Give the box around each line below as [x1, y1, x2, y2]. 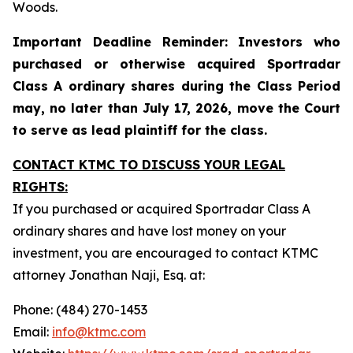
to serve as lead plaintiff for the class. [13, 122, 267, 138]
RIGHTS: [13, 179, 68, 195]
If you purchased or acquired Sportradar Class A [13, 201, 310, 217]
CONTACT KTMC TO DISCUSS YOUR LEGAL [13, 157, 285, 173]
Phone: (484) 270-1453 [13, 302, 147, 318]
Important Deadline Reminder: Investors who [13, 34, 340, 50]
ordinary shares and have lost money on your [13, 223, 286, 239]
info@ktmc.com [52, 324, 146, 340]
